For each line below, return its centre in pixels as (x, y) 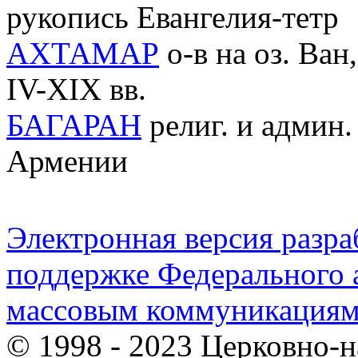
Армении (67, 161)
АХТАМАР (83, 53)
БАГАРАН (74, 125)
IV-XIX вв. (76, 89)
